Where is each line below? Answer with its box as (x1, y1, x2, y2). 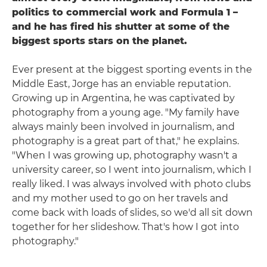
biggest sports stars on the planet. (12, 35, 187, 46)
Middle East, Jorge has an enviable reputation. (12, 77, 231, 89)
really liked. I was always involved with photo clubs (12, 178, 251, 190)
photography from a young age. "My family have (12, 106, 240, 118)
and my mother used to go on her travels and (12, 192, 228, 204)
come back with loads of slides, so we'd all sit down (12, 206, 253, 218)
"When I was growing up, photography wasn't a (12, 149, 237, 161)
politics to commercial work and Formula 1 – (12, 6, 238, 18)
